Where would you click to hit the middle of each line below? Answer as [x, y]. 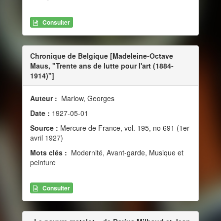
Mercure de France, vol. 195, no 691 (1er [124, 128]
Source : [44, 128]
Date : [41, 113]
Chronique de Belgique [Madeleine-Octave [102, 55]
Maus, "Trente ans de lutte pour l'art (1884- [102, 65]
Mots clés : [50, 152]
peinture [43, 162]
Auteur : [45, 98]
